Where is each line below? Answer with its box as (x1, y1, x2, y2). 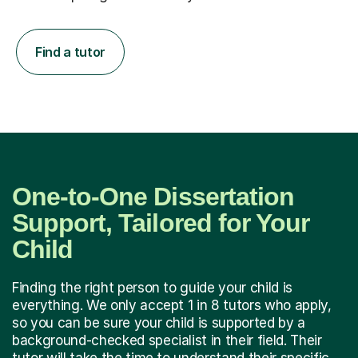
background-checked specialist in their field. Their (12, 332, 322, 348)
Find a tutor (35, 43, 106, 60)
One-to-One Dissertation (12, 181, 294, 211)
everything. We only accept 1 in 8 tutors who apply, (12, 296, 332, 313)
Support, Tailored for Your (12, 208, 310, 237)
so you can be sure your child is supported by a (12, 314, 306, 331)
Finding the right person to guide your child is (12, 279, 293, 296)
